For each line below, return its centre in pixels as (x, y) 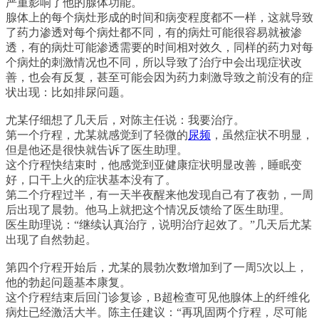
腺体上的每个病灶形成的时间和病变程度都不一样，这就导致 (159, 17)
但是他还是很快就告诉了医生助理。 (97, 150)
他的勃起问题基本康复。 (68, 282)
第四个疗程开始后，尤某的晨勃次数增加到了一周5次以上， (157, 267)
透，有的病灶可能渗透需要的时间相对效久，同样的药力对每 (159, 47)
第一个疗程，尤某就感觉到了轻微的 (97, 135)
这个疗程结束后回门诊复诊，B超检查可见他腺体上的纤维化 (158, 297)
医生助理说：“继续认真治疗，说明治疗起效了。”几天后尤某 (159, 225)
